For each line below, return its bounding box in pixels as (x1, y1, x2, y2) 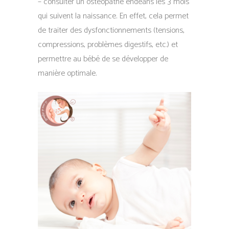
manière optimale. (38, 66, 97, 80)
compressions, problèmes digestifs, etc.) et (38, 38, 178, 52)
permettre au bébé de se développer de (38, 52, 168, 66)
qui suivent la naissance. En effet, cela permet (38, 9, 189, 23)
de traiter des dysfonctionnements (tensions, (38, 24, 185, 37)
